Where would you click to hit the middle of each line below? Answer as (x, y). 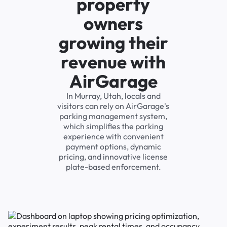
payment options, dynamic (113, 147)
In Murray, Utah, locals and (113, 96)
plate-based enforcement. (113, 167)
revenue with (113, 62)
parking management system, (113, 116)
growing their (113, 43)
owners (113, 24)
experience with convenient (113, 137)
